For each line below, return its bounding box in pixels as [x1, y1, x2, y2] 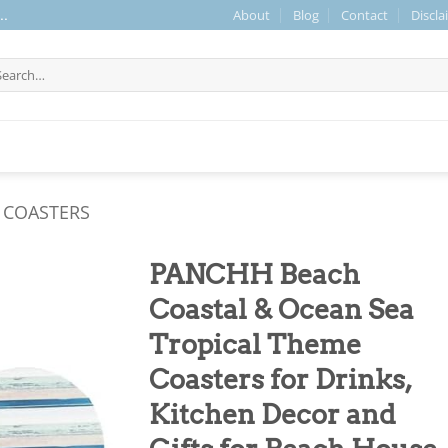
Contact [341, 6, 389, 24]
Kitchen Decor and [149, 398, 396, 431]
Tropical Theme [149, 328, 361, 361]
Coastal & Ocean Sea [149, 293, 414, 326]
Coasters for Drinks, [149, 363, 411, 396]
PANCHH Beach [149, 258, 360, 291]
